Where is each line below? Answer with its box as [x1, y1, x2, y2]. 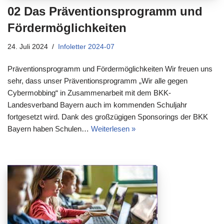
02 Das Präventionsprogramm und [7, 4, 202, 18]
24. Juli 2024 [7, 42, 48, 50]
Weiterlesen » [91, 124, 135, 133]
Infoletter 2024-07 [58, 42, 114, 50]
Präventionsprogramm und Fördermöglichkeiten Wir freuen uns [7, 64, 212, 73]
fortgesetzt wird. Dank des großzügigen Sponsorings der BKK [7, 112, 208, 121]
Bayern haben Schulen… [7, 124, 91, 133]
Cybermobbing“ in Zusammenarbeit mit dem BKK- [7, 88, 171, 97]
